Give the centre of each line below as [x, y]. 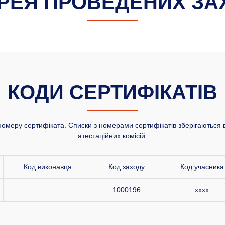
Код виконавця [48, 166]
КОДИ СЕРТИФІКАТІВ [113, 92]
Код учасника [202, 166]
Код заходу [127, 166]
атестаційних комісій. [113, 135]
